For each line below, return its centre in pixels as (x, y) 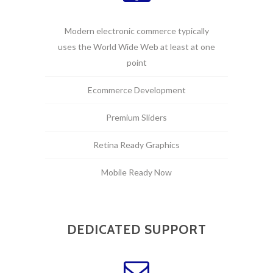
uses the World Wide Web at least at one (136, 47)
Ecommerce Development (136, 90)
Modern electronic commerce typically (136, 31)
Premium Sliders (136, 117)
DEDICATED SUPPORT (136, 229)
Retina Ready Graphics (136, 145)
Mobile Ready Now (136, 172)
